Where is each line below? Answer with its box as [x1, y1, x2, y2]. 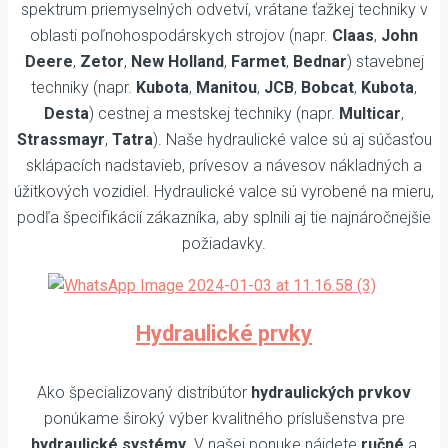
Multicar [339, 104, 401, 124]
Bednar [292, 52, 347, 72]
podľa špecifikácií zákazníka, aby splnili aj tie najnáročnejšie [17, 208, 431, 228]
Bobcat [301, 78, 354, 98]
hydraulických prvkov [251, 382, 411, 402]
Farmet [230, 52, 286, 72]
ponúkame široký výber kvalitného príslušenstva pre [43, 408, 405, 428]
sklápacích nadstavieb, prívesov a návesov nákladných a [26, 156, 422, 176]
